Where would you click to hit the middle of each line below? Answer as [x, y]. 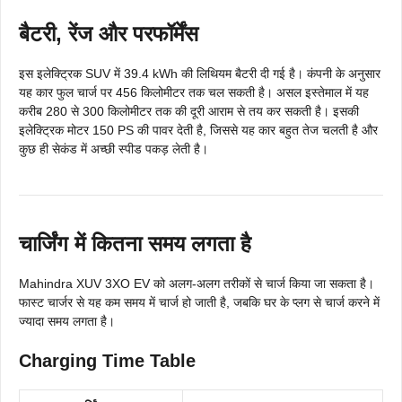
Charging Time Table [107, 361]
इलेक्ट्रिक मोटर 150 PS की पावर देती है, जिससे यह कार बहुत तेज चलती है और [198, 131]
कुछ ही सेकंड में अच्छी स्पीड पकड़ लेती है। [114, 149]
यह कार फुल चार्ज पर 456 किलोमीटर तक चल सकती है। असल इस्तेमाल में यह [194, 93]
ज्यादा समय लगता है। [67, 322]
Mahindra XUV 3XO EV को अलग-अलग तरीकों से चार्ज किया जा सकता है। [197, 284]
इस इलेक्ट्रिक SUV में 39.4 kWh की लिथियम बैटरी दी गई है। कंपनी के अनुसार [200, 74]
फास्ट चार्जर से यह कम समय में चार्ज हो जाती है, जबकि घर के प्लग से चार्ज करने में [199, 303]
